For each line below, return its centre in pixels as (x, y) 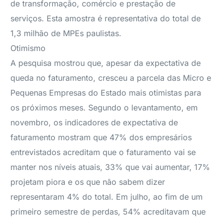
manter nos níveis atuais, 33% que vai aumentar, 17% (111, 167)
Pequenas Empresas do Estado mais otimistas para (106, 93)
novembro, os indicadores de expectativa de (94, 122)
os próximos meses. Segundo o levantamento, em (104, 108)
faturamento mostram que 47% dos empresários (101, 137)
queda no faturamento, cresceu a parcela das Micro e (111, 78)
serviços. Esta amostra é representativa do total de (106, 18)
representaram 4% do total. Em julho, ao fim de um (107, 197)
